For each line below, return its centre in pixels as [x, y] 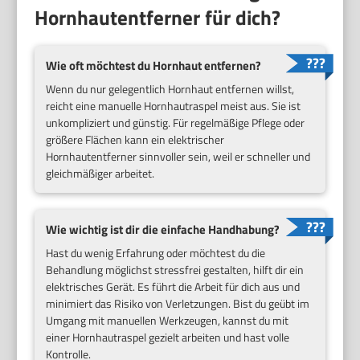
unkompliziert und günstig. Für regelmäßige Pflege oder [176, 123]
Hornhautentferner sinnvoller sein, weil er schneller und [178, 156]
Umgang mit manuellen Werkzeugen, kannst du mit [168, 320]
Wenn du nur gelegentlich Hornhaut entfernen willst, [170, 89]
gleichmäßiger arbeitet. [100, 173]
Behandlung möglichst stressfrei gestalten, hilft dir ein [175, 269]
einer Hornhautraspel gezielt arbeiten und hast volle [168, 337]
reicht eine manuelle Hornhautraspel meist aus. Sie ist [174, 106]
